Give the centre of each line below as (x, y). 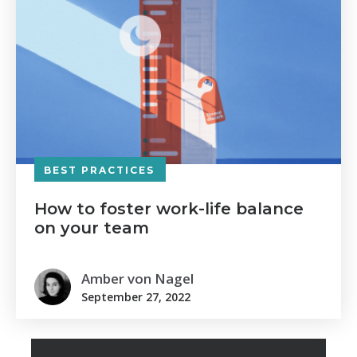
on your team (92, 228)
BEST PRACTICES (99, 170)
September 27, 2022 (136, 296)
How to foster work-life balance (169, 209)
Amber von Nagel (137, 278)
